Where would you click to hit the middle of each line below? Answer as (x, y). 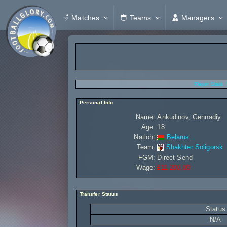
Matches (86, 18)
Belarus (178, 137)
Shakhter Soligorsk (195, 147)
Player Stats (209, 84)
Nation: (145, 137)
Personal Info (96, 103)
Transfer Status (98, 194)
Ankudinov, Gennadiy (189, 117)
